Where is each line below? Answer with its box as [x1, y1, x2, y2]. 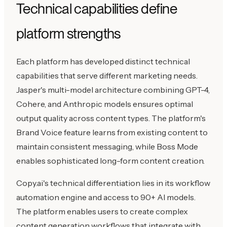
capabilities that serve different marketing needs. [16, 70, 198, 81]
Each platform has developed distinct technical [16, 56, 190, 66]
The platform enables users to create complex [16, 206, 188, 216]
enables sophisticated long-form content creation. [16, 155, 205, 166]
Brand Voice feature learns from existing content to [16, 127, 208, 137]
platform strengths [16, 24, 121, 42]
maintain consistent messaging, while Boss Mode [16, 141, 198, 152]
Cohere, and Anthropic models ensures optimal [16, 98, 193, 109]
